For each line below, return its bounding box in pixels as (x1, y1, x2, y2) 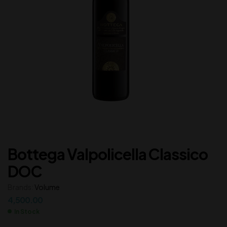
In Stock (14, 207, 40, 215)
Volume (34, 182, 60, 192)
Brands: (8, 182, 34, 192)
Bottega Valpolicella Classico (8, 144, 208, 164)
